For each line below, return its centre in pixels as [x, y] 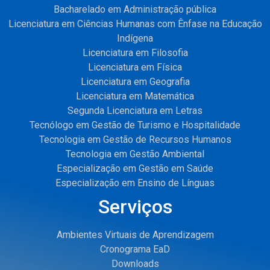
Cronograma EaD [135, 249]
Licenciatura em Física [135, 67]
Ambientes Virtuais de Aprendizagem [135, 234]
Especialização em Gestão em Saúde [135, 168]
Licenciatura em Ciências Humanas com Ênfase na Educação [135, 24]
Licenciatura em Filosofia [135, 52]
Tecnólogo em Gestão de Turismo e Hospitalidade [135, 125]
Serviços [135, 206]
